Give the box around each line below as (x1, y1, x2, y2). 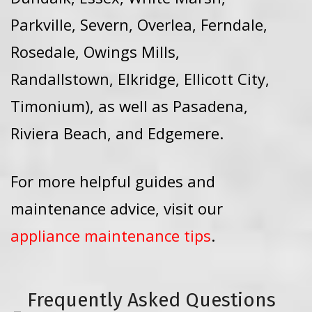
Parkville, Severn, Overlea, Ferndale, (10, 14, 267, 35)
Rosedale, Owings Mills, (10, 41, 180, 62)
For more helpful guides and (10, 171, 215, 192)
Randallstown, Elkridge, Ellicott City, (10, 68, 270, 89)
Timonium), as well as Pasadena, (10, 95, 248, 116)
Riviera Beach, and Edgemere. (10, 123, 224, 143)
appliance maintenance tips (10, 225, 211, 246)
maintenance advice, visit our (10, 198, 223, 219)
